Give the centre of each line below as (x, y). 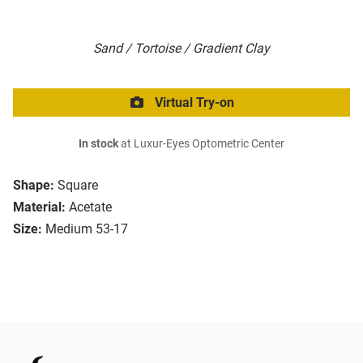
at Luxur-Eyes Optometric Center (201, 144)
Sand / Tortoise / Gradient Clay (181, 49)
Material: (39, 207)
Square (78, 186)
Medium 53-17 (87, 229)
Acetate (90, 207)
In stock (98, 144)
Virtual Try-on (193, 103)
